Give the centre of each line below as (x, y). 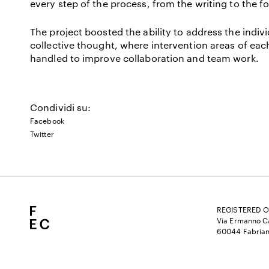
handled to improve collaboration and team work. (144, 58)
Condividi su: (61, 107)
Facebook (47, 121)
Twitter (42, 134)
